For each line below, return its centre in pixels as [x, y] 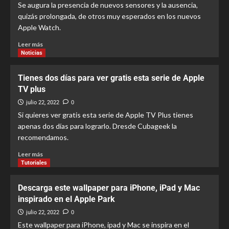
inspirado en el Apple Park [66, 199]
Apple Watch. [39, 27]
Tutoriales [34, 163]
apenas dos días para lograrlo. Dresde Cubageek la [97, 126]
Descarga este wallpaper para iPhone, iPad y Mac [109, 188]
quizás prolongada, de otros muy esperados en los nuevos [109, 16]
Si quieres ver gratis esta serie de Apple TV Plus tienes [106, 115]
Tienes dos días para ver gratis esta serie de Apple [111, 78]
